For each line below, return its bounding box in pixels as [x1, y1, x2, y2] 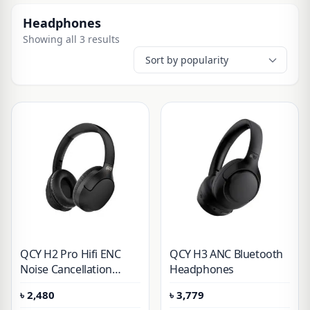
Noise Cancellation [20, 262, 112, 277]
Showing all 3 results [23, 33, 120, 46]
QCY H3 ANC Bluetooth [170, 246, 283, 262]
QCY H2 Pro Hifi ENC [20, 246, 121, 262]
